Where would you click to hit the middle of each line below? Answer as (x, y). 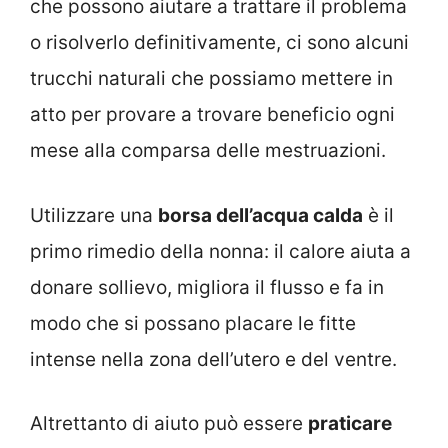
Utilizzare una (94, 215)
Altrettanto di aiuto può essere (169, 424)
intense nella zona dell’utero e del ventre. (213, 359)
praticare (350, 424)
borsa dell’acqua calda (260, 215)
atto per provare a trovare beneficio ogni (212, 115)
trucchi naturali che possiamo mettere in (211, 79)
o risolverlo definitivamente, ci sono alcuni (219, 43)
